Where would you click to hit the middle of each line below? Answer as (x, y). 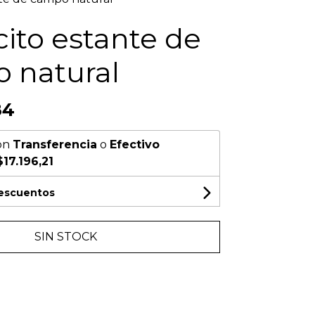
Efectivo (134, 144)
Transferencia (54, 144)
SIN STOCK (66, 237)
